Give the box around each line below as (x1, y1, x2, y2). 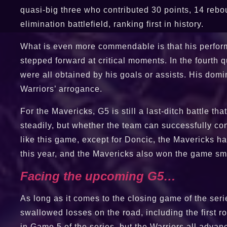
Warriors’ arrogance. (20, 85, 102, 93)
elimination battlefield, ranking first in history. (20, 20, 204, 28)
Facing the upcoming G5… (20, 169, 176, 183)
